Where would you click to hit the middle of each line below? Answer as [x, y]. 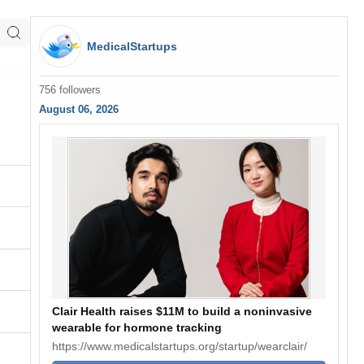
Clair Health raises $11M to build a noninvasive [182, 311]
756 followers [69, 90]
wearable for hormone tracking [136, 327]
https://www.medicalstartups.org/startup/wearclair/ [179, 346]
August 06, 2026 [78, 110]
